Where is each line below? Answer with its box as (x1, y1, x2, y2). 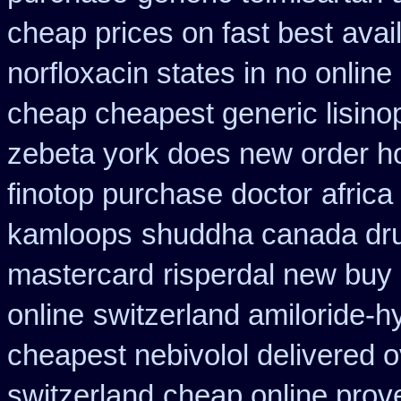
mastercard (7, 259, 154, 291)
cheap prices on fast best (7, 17, 333, 49)
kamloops (7, 218, 132, 251)
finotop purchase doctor (7, 178, 312, 210)
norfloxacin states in (7, 57, 266, 90)
